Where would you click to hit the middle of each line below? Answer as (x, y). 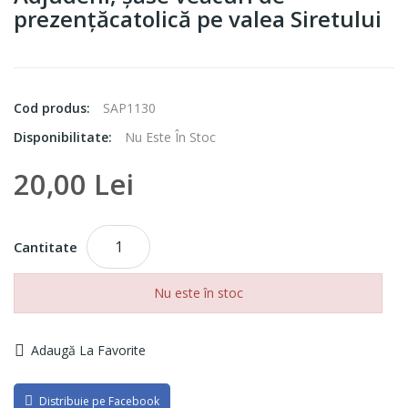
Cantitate (46, 246)
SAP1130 (129, 107)
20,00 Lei (74, 184)
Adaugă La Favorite (88, 350)
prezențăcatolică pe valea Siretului (198, 18)
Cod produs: (54, 107)
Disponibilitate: (65, 137)
